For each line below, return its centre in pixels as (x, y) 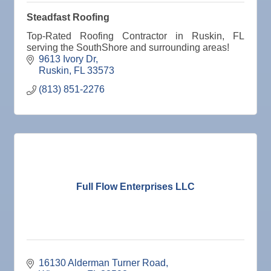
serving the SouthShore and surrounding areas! (128, 48)
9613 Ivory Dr (67, 59)
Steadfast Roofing (68, 18)
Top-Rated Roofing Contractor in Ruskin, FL (135, 36)
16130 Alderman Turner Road (102, 263)
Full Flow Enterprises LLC (135, 186)
